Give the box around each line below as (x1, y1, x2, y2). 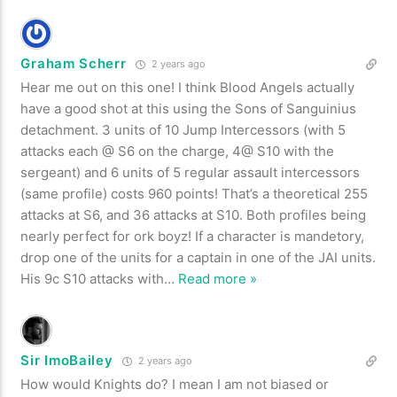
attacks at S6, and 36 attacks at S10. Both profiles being (20, 206, 367, 223)
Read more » (178, 269, 258, 287)
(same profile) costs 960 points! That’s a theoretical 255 (20, 184, 369, 202)
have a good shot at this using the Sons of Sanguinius (20, 99, 357, 117)
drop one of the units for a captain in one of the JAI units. (20, 248, 377, 266)
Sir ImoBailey (20, 351, 113, 369)
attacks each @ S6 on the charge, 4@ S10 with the (20, 142, 335, 160)
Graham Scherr (20, 54, 127, 72)
